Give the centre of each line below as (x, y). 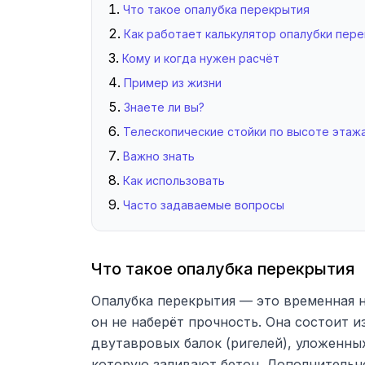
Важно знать (159, 156)
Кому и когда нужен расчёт (201, 58)
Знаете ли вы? (164, 107)
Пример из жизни (173, 83)
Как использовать (174, 180)
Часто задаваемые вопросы (204, 205)
